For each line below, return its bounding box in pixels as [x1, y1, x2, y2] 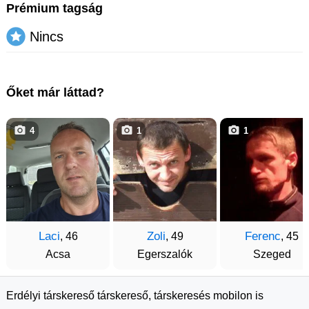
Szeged [252, 248, 291, 260]
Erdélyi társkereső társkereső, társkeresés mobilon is [6, 290, 263, 301]
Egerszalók [137, 248, 192, 260]
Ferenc [245, 230, 281, 243]
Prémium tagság [6, 1, 103, 15]
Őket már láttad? [6, 86, 104, 99]
